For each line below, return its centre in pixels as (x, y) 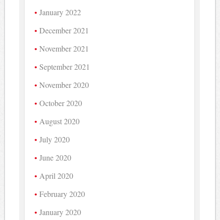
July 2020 (55, 139)
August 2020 (60, 121)
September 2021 (65, 66)
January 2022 (60, 12)
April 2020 (56, 175)
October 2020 (61, 103)
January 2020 (60, 212)
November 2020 (64, 84)
